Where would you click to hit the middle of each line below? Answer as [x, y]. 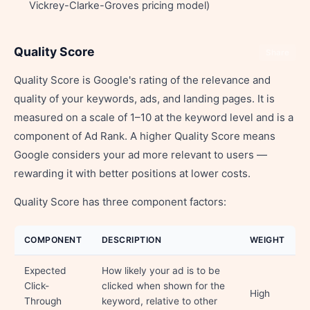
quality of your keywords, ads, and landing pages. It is [144, 99]
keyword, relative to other [159, 301]
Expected [45, 271]
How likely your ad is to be [161, 271]
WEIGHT [267, 240]
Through [43, 301]
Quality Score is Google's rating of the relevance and [142, 80]
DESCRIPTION [132, 240]
